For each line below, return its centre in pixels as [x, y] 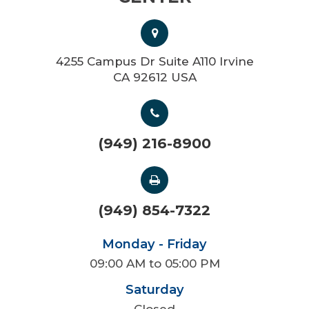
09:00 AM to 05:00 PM [154, 263]
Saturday [154, 289]
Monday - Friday [154, 243]
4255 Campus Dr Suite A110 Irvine [154, 61]
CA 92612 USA [154, 77]
